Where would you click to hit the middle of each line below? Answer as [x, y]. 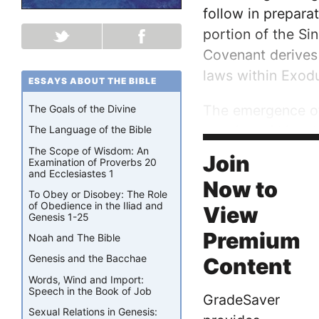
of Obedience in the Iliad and [96, 205]
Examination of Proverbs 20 [93, 162]
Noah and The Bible [74, 238]
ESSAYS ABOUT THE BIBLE [93, 80]
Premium [252, 240]
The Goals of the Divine [82, 109]
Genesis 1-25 [59, 216]
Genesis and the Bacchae [88, 258]
